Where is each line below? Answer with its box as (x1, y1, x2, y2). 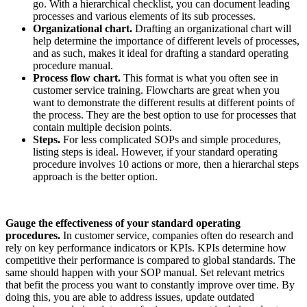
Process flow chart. (33, 72, 121, 84)
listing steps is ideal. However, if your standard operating (33, 146, 278, 158)
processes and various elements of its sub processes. (33, 10, 256, 23)
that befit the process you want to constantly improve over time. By (5, 279, 295, 291)
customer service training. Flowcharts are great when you (33, 84, 280, 97)
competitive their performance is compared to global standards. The (5, 254, 295, 267)
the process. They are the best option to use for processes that (33, 109, 296, 121)
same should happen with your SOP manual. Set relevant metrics (5, 267, 284, 279)
